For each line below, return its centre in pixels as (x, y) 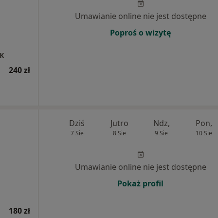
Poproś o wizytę (140, 33)
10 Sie (204, 133)
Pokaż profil (140, 183)
